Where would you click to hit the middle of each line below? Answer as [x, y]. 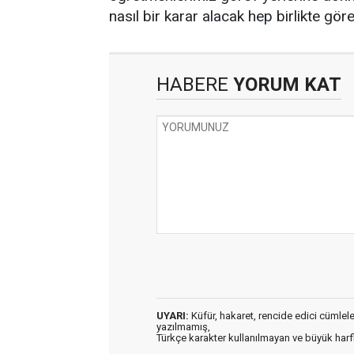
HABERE [192, 85]
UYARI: [173, 316]
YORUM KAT [285, 85]
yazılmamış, [183, 327]
